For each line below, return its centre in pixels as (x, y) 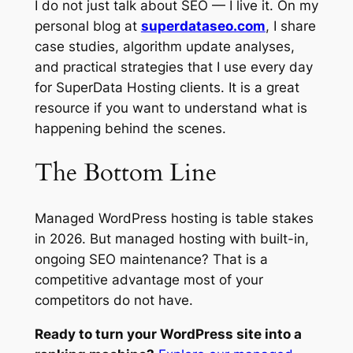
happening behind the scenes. (130, 128)
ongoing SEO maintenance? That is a (151, 260)
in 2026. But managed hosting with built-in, (171, 239)
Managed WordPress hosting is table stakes (174, 219)
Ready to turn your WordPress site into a (168, 334)
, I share (290, 26)
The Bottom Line (125, 173)
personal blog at (87, 26)
